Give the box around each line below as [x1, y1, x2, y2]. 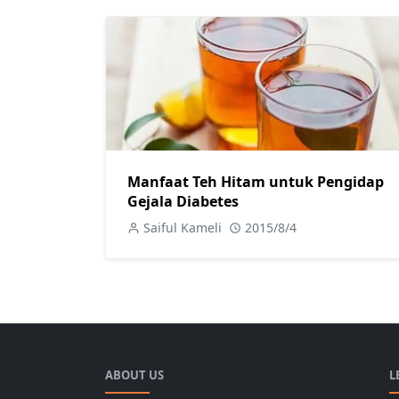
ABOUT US [105, 367, 164, 383]
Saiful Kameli [143, 219, 222, 236]
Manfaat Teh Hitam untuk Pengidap [127, 172, 384, 191]
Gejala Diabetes [127, 191, 239, 211]
